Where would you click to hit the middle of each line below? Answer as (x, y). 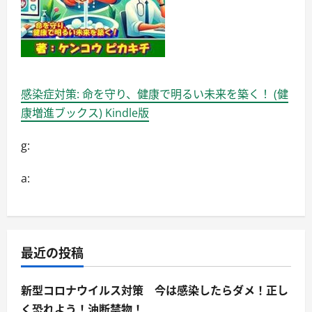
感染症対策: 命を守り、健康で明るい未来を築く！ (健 (155, 94)
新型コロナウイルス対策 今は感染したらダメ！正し (155, 290)
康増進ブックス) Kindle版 (85, 113)
